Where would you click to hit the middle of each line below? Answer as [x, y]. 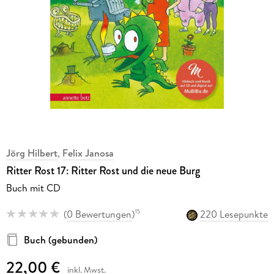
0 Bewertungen [99, 214]
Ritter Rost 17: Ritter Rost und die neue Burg [103, 171]
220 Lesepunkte [234, 214]
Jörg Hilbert [31, 153]
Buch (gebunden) [60, 239]
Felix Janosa [88, 153]
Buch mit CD [33, 188]
